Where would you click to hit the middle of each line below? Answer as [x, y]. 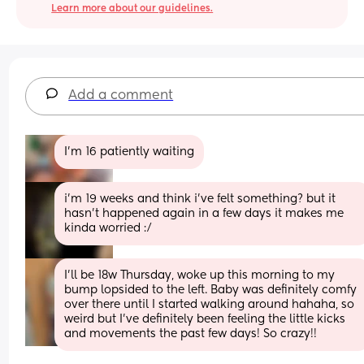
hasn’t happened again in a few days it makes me [204, 213]
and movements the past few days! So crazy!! [191, 334]
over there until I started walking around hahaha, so [210, 304]
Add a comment [121, 95]
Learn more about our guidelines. [132, 9]
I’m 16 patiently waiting [130, 152]
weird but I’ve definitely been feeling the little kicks [205, 319]
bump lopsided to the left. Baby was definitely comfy [211, 290]
